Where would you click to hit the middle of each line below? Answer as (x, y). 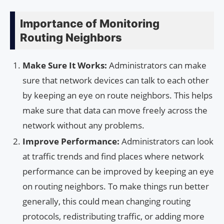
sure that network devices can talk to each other (116, 80)
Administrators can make (158, 65)
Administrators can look (167, 141)
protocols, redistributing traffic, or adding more (113, 216)
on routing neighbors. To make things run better (116, 186)
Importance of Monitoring (90, 23)
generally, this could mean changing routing (106, 201)
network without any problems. (83, 125)
